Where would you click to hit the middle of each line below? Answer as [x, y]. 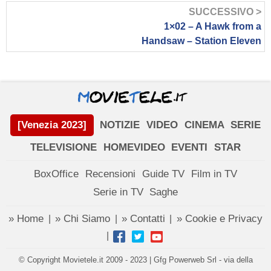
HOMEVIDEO [134, 147]
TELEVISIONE [63, 147]
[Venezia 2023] [52, 125]
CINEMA [204, 125]
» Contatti [143, 218]
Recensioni [111, 174]
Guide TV [163, 174]
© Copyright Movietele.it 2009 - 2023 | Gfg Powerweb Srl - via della [135, 260]
